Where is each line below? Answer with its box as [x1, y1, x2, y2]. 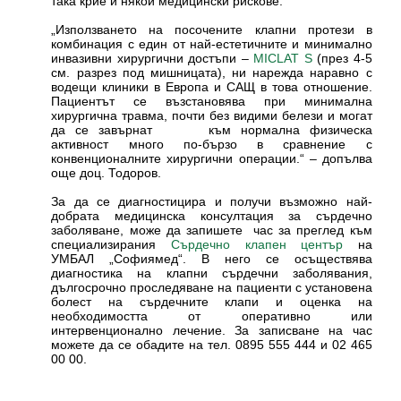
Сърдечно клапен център [170, 237, 344, 252]
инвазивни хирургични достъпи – [51, 50, 254, 65]
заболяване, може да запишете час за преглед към [51, 222, 372, 237]
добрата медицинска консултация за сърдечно [51, 208, 372, 223]
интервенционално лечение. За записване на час [51, 322, 372, 337]
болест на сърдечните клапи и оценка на [51, 294, 372, 309]
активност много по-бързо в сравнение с [51, 136, 372, 151]
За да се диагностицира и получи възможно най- [51, 193, 372, 209]
